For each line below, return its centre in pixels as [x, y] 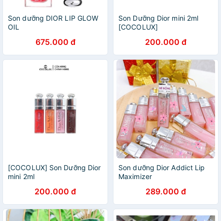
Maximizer [135, 176]
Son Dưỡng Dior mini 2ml [159, 18]
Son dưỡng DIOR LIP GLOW [53, 18]
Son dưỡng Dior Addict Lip [162, 167]
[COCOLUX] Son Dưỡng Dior [55, 167]
